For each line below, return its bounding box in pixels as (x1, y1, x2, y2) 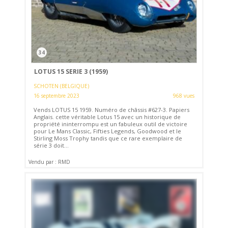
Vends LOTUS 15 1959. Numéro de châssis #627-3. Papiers (34, 106, 190, 114)
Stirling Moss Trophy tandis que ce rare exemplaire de (34, 134, 183, 142)
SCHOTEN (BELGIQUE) (34, 82, 90, 90)
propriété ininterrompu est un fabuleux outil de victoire (34, 120, 188, 128)
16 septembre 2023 (34, 92, 80, 100)
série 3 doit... (34, 141, 69, 150)
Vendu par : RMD (28, 158, 71, 166)
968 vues (173, 92, 194, 100)
